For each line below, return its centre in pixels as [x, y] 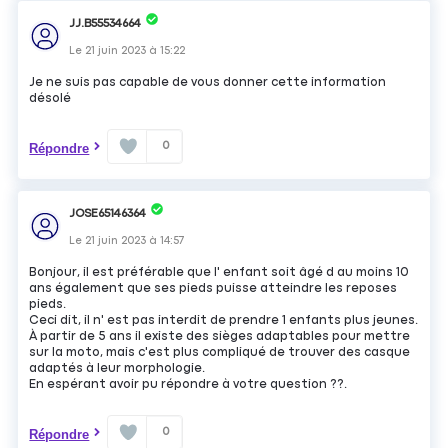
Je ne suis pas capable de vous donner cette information [208, 83]
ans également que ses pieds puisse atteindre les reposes [213, 289]
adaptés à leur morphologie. [117, 369]
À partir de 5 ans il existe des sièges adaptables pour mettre [220, 337]
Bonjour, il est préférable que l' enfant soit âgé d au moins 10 [219, 273]
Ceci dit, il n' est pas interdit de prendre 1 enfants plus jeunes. [224, 321]
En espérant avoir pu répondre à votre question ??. [188, 385]
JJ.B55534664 [105, 23]
